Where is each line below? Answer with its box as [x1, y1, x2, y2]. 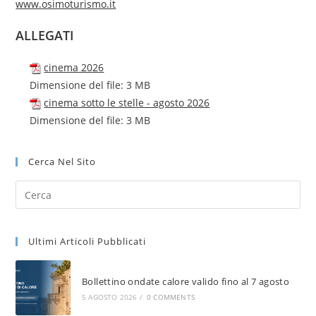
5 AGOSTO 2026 [81, 291, 138, 302]
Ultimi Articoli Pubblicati [28, 235, 147, 248]
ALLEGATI [16, 27, 75, 44]
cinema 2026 [44, 61, 104, 75]
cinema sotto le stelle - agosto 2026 [44, 96, 210, 110]
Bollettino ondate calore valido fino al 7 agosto [81, 274, 290, 288]
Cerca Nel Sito [28, 155, 97, 169]
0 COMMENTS [146, 291, 195, 302]
